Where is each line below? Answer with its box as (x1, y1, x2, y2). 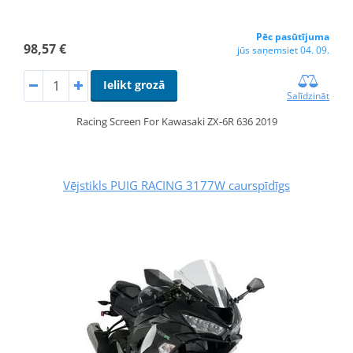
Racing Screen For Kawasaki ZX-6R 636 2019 (76, 114, 277, 129)
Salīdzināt (287, 89, 330, 103)
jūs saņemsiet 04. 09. (237, 43, 330, 58)
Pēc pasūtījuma (256, 30, 330, 44)
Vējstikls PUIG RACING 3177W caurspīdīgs (63, 177, 290, 194)
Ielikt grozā (102, 77, 165, 93)
